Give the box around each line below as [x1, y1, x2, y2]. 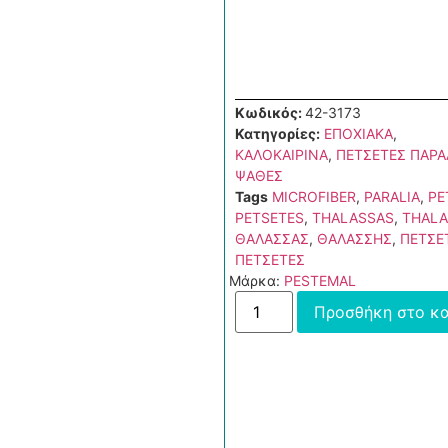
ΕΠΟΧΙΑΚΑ [324, 124, 393, 142]
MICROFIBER [272, 187, 356, 205]
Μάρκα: [229, 271, 284, 289]
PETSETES [235, 208, 304, 226]
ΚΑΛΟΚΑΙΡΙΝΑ [235, 145, 328, 163]
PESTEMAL [284, 271, 356, 289]
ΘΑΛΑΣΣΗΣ [317, 229, 392, 247]
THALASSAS [312, 208, 394, 226]
